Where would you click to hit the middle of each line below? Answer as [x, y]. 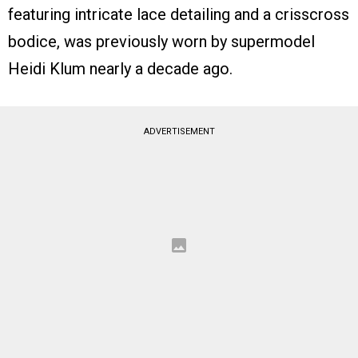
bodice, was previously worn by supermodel [161, 41]
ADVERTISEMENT [179, 131]
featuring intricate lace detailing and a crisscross [179, 14]
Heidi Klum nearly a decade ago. [120, 68]
